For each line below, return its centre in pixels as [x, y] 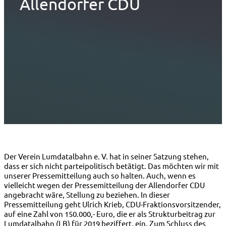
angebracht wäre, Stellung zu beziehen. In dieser [87, 195]
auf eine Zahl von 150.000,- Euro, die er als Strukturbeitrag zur [110, 214]
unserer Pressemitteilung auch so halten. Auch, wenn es [100, 176]
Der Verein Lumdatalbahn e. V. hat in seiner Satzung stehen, [106, 156]
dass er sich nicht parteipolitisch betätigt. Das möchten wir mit [111, 166]
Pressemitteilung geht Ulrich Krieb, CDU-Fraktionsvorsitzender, [112, 204]
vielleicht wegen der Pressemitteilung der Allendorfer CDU [104, 185]
